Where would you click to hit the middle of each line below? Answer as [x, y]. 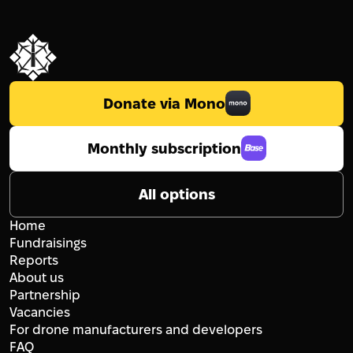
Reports [34, 260]
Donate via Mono [164, 103]
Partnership [45, 295]
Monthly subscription [164, 148]
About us [37, 277]
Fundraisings [48, 243]
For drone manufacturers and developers [136, 329]
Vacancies [40, 312]
